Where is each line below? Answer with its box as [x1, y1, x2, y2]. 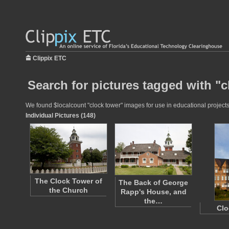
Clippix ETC [33, 55, 66, 62]
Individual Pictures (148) [26, 112, 96, 119]
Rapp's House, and [120, 188, 187, 196]
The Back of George [119, 178, 188, 187]
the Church [49, 186, 88, 194]
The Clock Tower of [35, 177, 102, 185]
